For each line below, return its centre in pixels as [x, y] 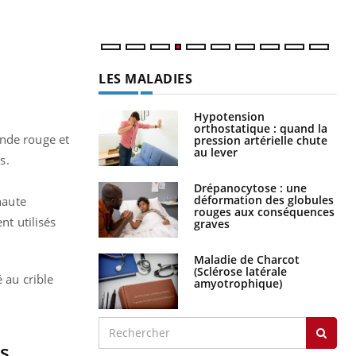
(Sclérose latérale [240, 271]
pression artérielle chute [261, 140]
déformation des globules [264, 199]
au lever [216, 152]
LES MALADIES [145, 78]
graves [212, 223]
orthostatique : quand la [261, 128]
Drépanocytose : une [250, 188]
